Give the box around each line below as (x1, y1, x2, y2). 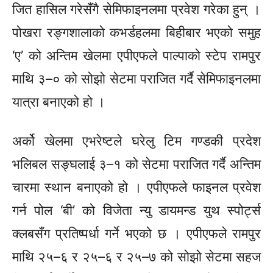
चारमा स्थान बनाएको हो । (12, 179, 147, 196)
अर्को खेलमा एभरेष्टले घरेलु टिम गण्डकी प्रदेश (12, 133, 261, 149)
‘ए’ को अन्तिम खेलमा (12, 48, 117, 64)
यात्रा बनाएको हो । (12, 94, 105, 110)
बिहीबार (165, 24, 207, 41)
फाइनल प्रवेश (187, 179, 261, 196)
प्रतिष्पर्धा (55, 225, 100, 242)
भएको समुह (206, 24, 261, 41)
